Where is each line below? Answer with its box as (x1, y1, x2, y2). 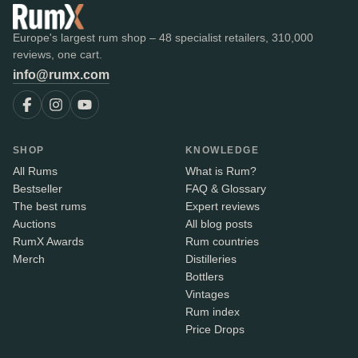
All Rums (13, 164, 58, 177)
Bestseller (13, 181, 62, 195)
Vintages (185, 287, 229, 300)
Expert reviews (185, 199, 260, 213)
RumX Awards (13, 234, 84, 248)
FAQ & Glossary (185, 181, 266, 195)
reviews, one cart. (13, 47, 102, 61)
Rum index (185, 304, 240, 318)
